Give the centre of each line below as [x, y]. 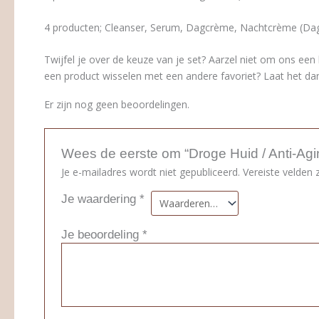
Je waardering [101, 199]
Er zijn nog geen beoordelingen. [117, 104]
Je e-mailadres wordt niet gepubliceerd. [151, 172]
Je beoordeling [102, 235]
